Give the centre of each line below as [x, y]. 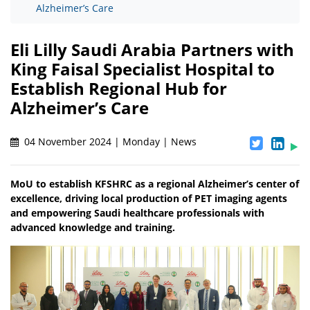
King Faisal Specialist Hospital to [143, 69]
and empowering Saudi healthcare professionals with [137, 213]
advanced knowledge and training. [93, 228]
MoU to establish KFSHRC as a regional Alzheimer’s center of [155, 184]
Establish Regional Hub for [119, 89]
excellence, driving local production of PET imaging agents [149, 199]
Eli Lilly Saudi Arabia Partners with [152, 50]
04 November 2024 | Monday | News [109, 142]
